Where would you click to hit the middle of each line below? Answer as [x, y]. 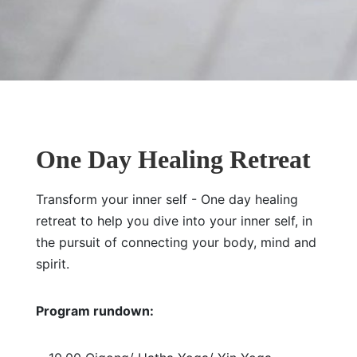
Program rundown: [94, 311]
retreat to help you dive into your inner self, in [174, 221]
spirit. [52, 264]
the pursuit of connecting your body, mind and [176, 242]
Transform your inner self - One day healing [167, 199]
